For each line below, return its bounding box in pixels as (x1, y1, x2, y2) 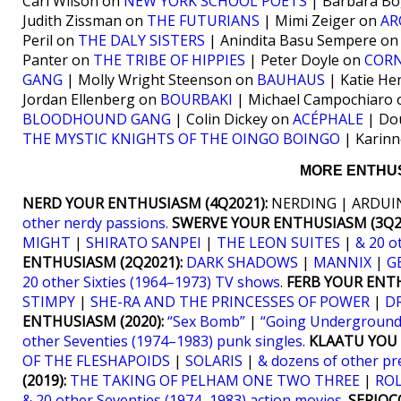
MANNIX (313, 252, 371, 272)
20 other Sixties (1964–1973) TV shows (22, 272, 280, 292)
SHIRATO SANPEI (86, 233, 201, 252)
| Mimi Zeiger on (260, 11, 380, 30)
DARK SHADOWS (186, 252, 298, 272)
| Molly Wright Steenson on (63, 70, 257, 90)
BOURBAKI (160, 90, 233, 109)
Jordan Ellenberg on (22, 90, 160, 109)
